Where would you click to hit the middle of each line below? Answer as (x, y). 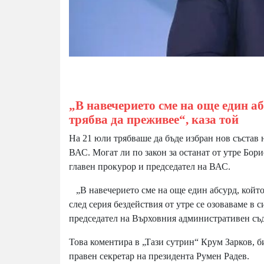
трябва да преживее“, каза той (154, 120)
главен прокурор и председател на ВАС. (150, 167)
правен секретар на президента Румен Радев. (159, 256)
